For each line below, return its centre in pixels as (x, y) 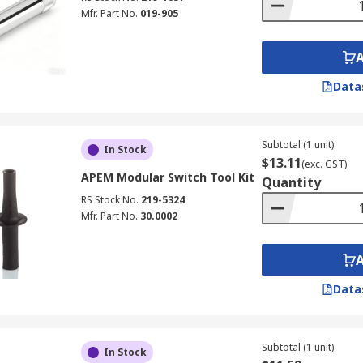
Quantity (291, 182)
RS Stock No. (109, 200)
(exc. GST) (324, 164)
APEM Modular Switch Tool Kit (167, 177)
